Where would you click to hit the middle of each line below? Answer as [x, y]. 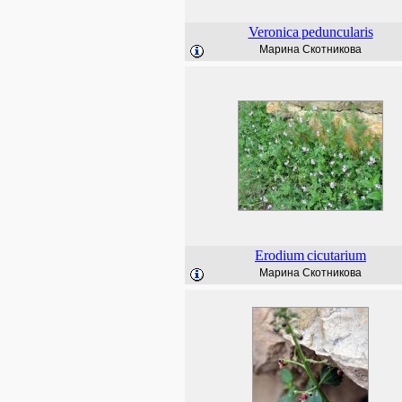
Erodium [280, 255]
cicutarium [336, 255]
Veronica [273, 32]
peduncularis [337, 32]
